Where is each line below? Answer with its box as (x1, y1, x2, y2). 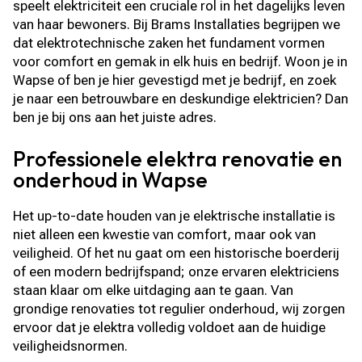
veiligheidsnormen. (13, 338, 128, 354)
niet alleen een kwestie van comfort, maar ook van (13, 226, 317, 242)
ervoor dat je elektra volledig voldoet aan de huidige (13, 319, 326, 335)
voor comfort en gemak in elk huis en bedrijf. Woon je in (13, 53, 348, 69)
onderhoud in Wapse (13, 166, 208, 193)
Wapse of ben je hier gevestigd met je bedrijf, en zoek (13, 72, 337, 88)
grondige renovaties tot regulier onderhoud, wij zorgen (13, 301, 346, 317)
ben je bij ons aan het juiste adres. (13, 109, 217, 125)
